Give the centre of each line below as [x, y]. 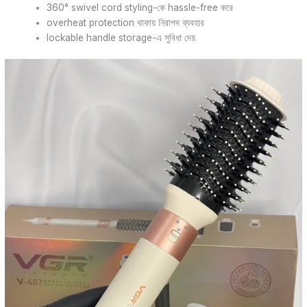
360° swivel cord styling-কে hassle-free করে [140, 7]
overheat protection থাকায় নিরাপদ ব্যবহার [126, 22]
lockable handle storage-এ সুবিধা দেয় [121, 37]
